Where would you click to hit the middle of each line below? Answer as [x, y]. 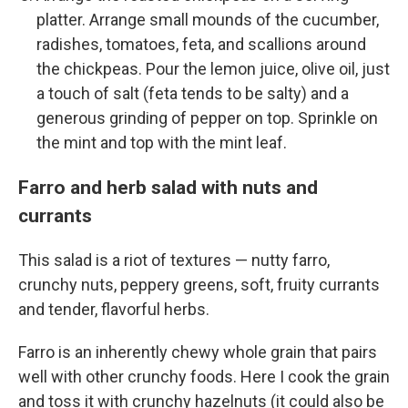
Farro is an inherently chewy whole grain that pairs [198, 352]
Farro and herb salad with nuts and [168, 187]
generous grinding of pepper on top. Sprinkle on [207, 117]
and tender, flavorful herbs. [114, 309]
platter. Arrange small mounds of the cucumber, [208, 19]
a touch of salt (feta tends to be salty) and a [193, 93]
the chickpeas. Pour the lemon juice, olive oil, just [213, 68]
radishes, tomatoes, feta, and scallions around [201, 44]
